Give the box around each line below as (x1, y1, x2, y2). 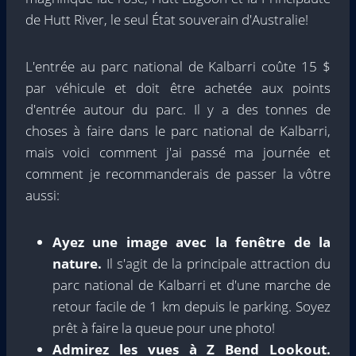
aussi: (25, 186, 60, 205)
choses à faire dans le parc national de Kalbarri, (25, 122, 331, 141)
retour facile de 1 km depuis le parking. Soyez (52, 297, 331, 316)
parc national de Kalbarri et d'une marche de (52, 276, 331, 295)
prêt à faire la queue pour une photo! (52, 319, 275, 338)
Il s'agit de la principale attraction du (106, 254, 331, 273)
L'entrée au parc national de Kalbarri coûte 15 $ (25, 57, 331, 76)
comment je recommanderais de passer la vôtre (25, 164, 331, 184)
